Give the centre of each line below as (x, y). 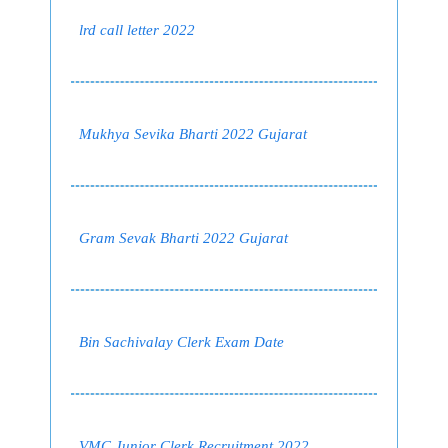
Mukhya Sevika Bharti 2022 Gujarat (193, 134)
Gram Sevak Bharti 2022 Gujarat (183, 238)
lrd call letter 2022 (137, 30)
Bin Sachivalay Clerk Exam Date (181, 342)
